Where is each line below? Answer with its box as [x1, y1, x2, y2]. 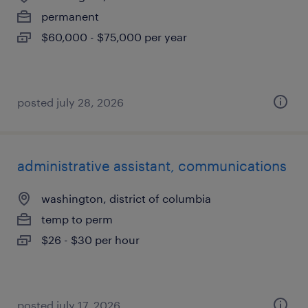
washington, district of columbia [41, 192, 211, 205]
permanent [41, 10, 99, 23]
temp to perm [41, 212, 113, 225]
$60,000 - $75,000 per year [41, 30, 187, 43]
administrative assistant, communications [17, 157, 287, 174]
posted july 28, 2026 [17, 96, 124, 109]
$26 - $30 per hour [41, 233, 140, 246]
